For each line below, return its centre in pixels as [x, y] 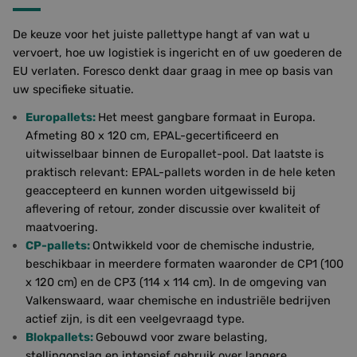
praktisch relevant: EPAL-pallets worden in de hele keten [180, 172]
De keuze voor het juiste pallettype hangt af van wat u [161, 34]
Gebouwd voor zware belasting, [182, 337]
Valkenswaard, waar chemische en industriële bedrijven [178, 300]
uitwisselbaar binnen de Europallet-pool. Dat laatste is [175, 154]
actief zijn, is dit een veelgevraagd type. [135, 319]
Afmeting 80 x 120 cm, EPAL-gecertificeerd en [152, 135]
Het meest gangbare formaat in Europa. [207, 117]
